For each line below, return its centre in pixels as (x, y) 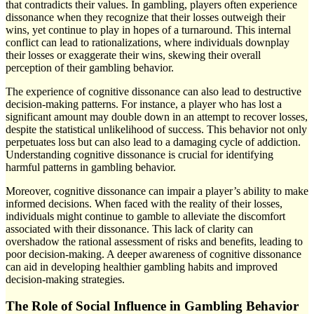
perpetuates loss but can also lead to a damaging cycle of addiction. (153, 142)
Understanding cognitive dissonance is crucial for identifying (139, 154)
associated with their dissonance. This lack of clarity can (129, 228)
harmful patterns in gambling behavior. (91, 167)
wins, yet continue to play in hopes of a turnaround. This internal (148, 29)
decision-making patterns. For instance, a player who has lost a (144, 104)
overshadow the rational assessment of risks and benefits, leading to (154, 241)
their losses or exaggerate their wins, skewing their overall (133, 55)
